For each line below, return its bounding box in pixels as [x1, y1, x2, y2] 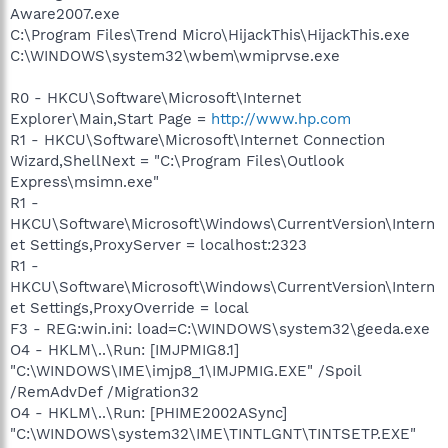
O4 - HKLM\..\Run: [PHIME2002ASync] [10, 403, 287, 422]
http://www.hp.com [211, 109, 351, 128]
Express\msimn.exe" [10, 172, 159, 191]
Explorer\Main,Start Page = [10, 109, 211, 128]
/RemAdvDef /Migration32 [10, 382, 199, 401]
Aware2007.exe [10, 4, 120, 23]
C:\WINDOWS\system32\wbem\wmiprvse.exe [10, 46, 340, 65]
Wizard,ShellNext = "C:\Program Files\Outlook [10, 151, 345, 170]
